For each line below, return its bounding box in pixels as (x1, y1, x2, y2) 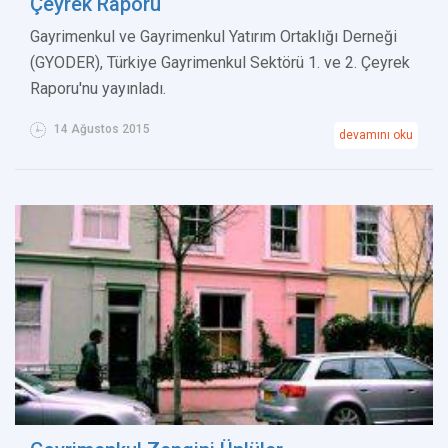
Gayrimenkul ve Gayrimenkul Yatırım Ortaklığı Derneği (30, 27, 397, 47)
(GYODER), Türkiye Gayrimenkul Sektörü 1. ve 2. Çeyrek (30, 53, 410, 73)
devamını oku (339, 128, 413, 143)
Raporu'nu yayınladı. (30, 79, 166, 99)
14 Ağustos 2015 (51, 122, 150, 137)
